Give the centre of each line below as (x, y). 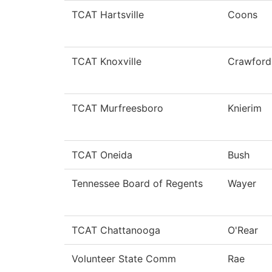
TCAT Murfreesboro (117, 108)
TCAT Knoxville (107, 62)
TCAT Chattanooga (116, 230)
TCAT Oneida (102, 155)
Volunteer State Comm (124, 259)
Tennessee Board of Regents (137, 184)
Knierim (245, 108)
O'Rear (243, 230)
